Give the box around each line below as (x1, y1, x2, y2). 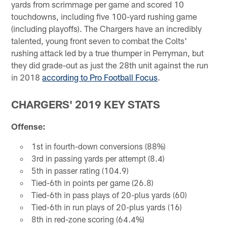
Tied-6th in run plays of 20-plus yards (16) (31, 202, 182, 212)
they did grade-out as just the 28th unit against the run (11, 60, 209, 70)
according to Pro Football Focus (42, 72, 158, 83)
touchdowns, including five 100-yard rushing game (11, 11, 198, 22)
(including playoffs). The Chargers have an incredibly (11, 23, 202, 34)
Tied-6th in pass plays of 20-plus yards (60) (31, 190, 187, 200)
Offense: (11, 121, 46, 132)
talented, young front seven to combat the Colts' (11, 35, 187, 46)
